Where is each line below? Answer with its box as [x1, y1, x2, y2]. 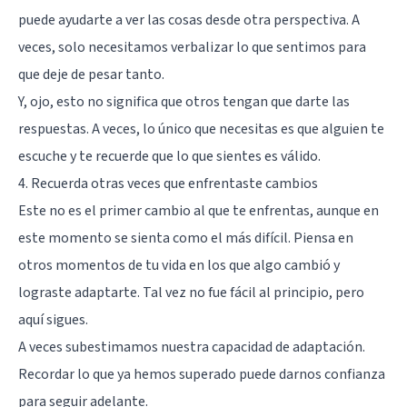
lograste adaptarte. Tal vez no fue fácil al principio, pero [18, 282, 364, 303]
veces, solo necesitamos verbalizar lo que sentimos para [18, 36, 366, 57]
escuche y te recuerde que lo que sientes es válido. [18, 145, 321, 166]
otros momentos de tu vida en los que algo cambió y [18, 254, 340, 275]
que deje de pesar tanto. [18, 64, 164, 84]
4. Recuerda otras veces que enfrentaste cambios [18, 173, 318, 194]
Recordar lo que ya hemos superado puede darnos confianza [18, 363, 385, 384]
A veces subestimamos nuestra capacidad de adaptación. [18, 336, 365, 357]
